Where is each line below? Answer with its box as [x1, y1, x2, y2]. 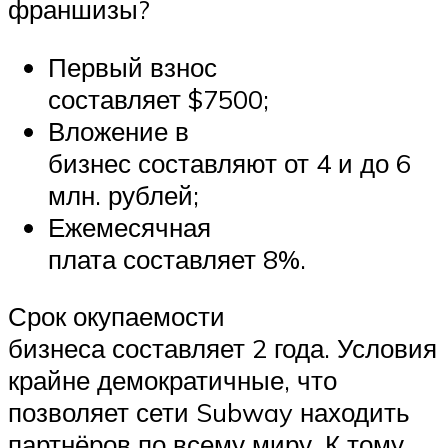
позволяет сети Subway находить [8, 396, 410, 429]
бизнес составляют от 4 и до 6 [48, 146, 411, 179]
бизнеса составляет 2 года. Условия [8, 332, 437, 365]
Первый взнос [48, 50, 217, 83]
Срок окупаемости [8, 300, 225, 333]
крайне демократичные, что [8, 364, 337, 397]
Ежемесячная [48, 210, 211, 243]
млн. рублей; [48, 178, 199, 211]
